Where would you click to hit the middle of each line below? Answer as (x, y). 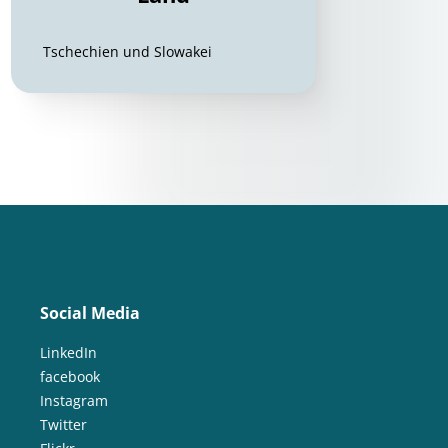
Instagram (73, 400)
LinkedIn (68, 352)
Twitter (63, 424)
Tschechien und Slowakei (128, 51)
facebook (69, 376)
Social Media (89, 313)
